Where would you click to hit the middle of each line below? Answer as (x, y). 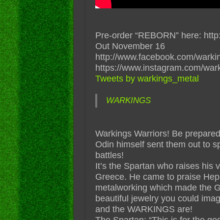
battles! (109, 155)
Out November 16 (130, 46)
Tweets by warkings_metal (147, 78)
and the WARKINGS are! (144, 209)
